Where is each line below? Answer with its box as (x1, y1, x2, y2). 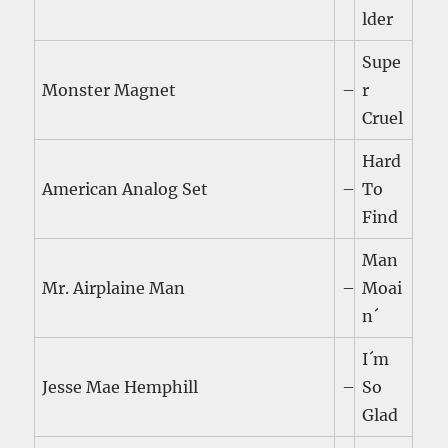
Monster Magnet (42, 80, 177, 101)
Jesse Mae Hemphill (42, 377, 199, 398)
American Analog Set (42, 179, 209, 200)
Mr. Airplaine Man (42, 278, 186, 299)
